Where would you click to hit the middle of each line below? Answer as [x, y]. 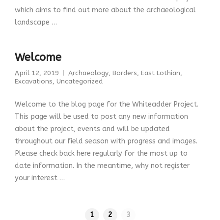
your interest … [40, 178]
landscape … [36, 23]
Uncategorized [80, 82]
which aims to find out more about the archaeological [105, 10]
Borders [125, 73]
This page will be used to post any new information [101, 117]
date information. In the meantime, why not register [102, 166]
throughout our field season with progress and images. [107, 141]
